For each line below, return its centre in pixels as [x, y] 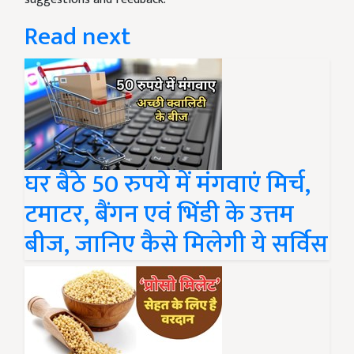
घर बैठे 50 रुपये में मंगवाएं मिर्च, [168, 185]
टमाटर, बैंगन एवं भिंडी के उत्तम [159, 215]
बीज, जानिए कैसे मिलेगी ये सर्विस [176, 245]
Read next [77, 37]
